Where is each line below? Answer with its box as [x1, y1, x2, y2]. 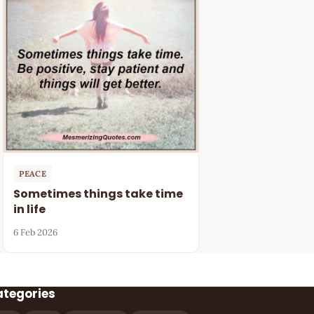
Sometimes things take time [13, 185, 184, 202]
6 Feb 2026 [13, 226, 58, 239]
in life [13, 200, 46, 217]
